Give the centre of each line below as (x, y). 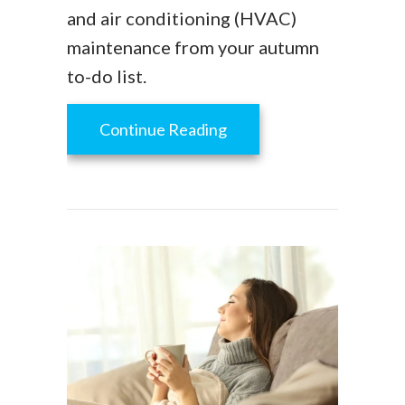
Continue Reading (163, 130)
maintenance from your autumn (193, 47)
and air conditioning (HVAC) (182, 19)
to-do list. (107, 76)
